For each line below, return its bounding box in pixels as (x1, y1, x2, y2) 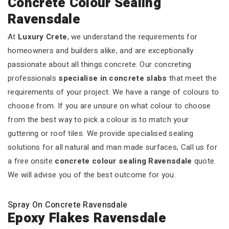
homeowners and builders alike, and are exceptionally (8, 45, 194, 56)
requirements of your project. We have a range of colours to (8, 86, 219, 98)
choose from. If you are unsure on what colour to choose (8, 100, 211, 111)
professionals (8, 73, 59, 84)
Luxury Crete (17, 31, 67, 42)
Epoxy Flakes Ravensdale (8, 209, 166, 228)
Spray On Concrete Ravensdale (8, 199, 128, 211)
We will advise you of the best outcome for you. (8, 169, 176, 180)
